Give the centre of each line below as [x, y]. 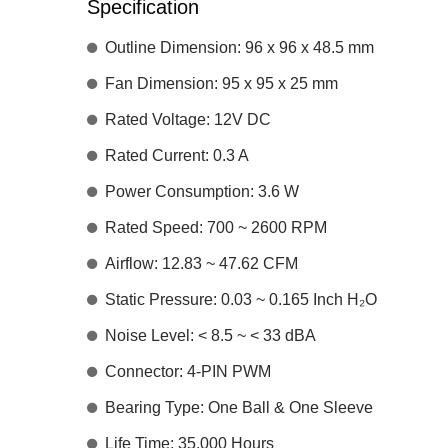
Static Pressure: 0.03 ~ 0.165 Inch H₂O [241, 299]
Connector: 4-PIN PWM [188, 371]
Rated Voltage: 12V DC [188, 119]
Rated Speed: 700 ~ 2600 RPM [216, 227]
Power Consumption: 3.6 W [202, 191]
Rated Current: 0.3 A [177, 155]
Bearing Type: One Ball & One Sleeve [239, 407]
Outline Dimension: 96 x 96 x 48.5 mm [239, 47]
